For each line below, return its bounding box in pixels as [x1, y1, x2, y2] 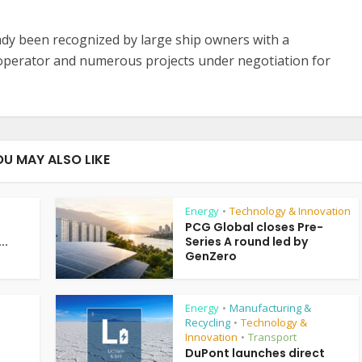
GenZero [185, 248, 237, 264]
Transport [248, 330, 297, 344]
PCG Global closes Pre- [185, 219, 323, 235]
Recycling [185, 315, 230, 330]
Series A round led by [185, 234, 308, 250]
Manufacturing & [229, 301, 311, 315]
